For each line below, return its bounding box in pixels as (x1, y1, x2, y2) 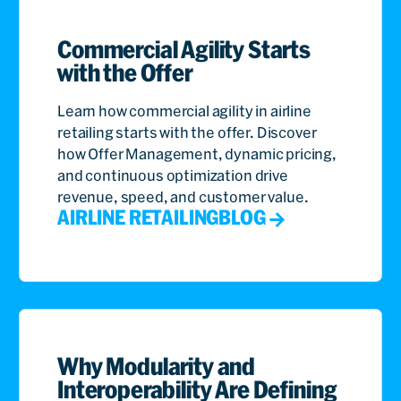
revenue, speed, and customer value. (57, 189, 309, 206)
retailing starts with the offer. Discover (57, 124, 317, 141)
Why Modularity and (57, 353, 256, 380)
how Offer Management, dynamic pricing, (57, 146, 337, 163)
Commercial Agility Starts (57, 36, 311, 64)
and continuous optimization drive (57, 167, 288, 184)
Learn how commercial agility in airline (57, 103, 311, 120)
